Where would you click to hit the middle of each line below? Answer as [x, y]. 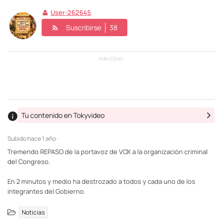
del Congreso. [29, 161]
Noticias [33, 212]
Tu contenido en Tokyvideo [63, 115]
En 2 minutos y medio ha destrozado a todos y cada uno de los [101, 181]
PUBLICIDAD [111, 59]
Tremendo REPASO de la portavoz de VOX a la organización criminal [108, 151]
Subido [17, 138]
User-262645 [71, 12]
